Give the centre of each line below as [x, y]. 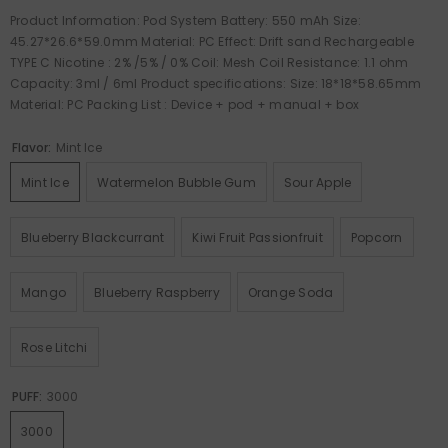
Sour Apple [317, 182]
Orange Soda [290, 292]
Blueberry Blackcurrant [93, 237]
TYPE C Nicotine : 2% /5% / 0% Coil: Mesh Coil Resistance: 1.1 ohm [209, 62]
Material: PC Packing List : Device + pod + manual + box [186, 104]
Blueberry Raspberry [157, 292]
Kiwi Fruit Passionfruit [257, 237]
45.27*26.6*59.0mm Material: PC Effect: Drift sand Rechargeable [212, 41]
